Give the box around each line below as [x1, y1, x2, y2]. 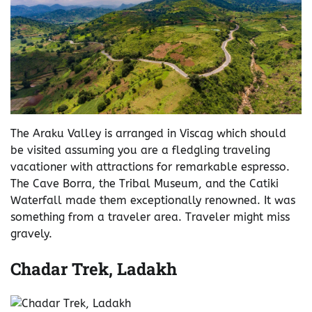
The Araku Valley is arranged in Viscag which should [10, 126, 286, 140]
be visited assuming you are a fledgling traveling [10, 143, 270, 157]
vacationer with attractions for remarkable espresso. [10, 159, 290, 173]
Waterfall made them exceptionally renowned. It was [10, 193, 295, 207]
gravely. [10, 226, 52, 240]
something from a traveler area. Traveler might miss [10, 210, 290, 224]
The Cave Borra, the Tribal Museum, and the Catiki [10, 176, 279, 190]
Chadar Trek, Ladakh [10, 257, 177, 280]
